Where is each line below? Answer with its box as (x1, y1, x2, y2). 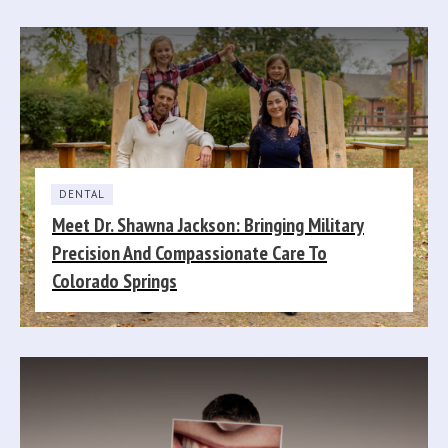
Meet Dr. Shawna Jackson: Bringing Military (52, 212, 364, 238)
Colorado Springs (52, 268, 177, 294)
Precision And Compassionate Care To (52, 240, 327, 266)
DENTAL (59, 187, 105, 201)
